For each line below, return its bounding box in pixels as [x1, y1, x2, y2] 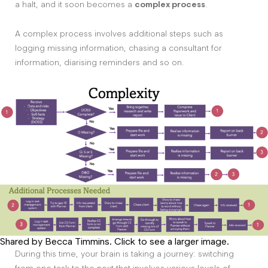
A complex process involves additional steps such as [15, 28, 223, 39]
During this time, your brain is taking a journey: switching [15, 248, 234, 259]
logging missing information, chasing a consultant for [15, 42, 222, 53]
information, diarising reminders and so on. [15, 57, 184, 68]
